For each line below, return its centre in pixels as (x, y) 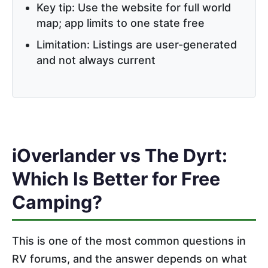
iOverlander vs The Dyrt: (120, 156)
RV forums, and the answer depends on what (130, 258)
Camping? (57, 202)
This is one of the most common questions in (129, 240)
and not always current (96, 60)
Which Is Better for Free (116, 179)
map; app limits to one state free (121, 23)
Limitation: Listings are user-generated (137, 44)
